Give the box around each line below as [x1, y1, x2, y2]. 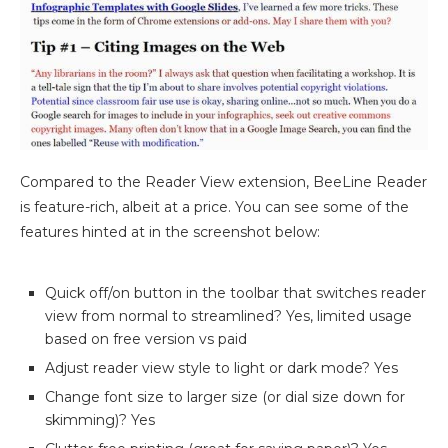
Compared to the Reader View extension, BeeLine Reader [20, 173, 427, 192]
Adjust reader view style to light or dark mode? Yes [45, 359, 398, 378]
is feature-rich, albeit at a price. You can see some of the [20, 198, 409, 217]
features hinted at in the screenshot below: [20, 223, 320, 242]
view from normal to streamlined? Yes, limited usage [45, 307, 412, 326]
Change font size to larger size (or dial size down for [45, 388, 405, 407]
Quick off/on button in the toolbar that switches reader [45, 284, 426, 303]
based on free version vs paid [45, 330, 247, 349]
